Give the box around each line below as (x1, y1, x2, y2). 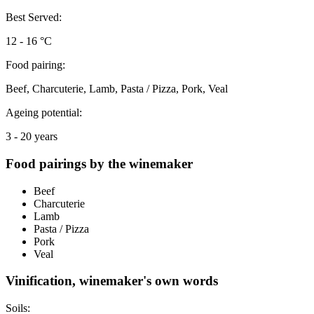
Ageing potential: (6, 107, 82, 119)
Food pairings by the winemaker (6, 156, 193, 172)
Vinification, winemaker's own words (6, 273, 218, 289)
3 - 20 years (6, 130, 57, 143)
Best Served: (6, 11, 62, 24)
